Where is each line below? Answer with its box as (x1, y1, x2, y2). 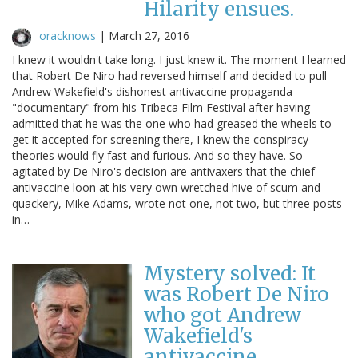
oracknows (39, 27, 96, 43)
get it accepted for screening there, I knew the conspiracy (12, 131, 308, 147)
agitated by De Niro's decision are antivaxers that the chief (12, 163, 315, 179)
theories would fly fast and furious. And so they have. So (12, 147, 303, 163)
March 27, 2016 (109, 27, 189, 43)
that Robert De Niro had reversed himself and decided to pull (12, 67, 327, 83)
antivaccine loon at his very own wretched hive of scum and (12, 179, 320, 195)
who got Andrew (144, 302, 301, 328)
